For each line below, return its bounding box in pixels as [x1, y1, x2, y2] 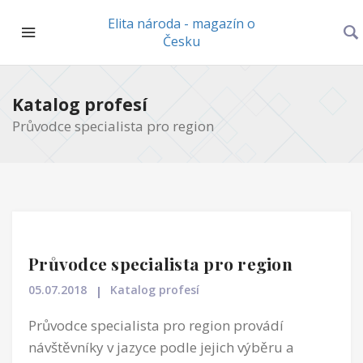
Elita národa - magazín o [108, 15, 255, 32]
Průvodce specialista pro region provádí [28, 316, 284, 335]
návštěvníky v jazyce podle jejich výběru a [28, 338, 294, 357]
